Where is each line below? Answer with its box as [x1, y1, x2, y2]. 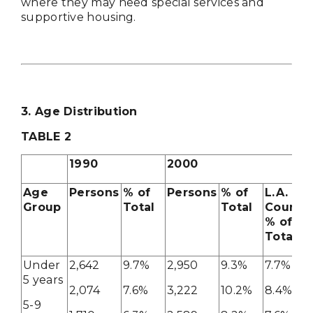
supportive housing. [21, 10, 136, 24]
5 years [23, 273, 64, 287]
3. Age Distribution [21, 105, 138, 119]
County [265, 201, 310, 214]
